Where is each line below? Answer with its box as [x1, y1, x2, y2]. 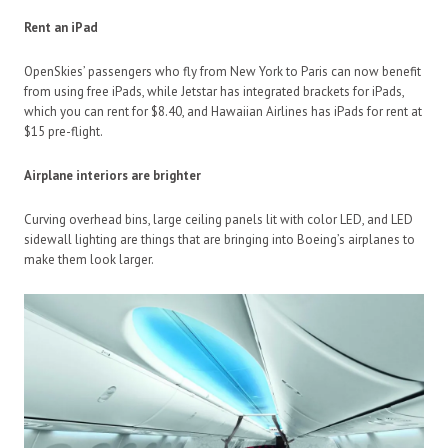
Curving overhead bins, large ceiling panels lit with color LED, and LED [24, 210, 413, 228]
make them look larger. [24, 250, 154, 268]
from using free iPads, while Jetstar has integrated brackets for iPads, [24, 82, 404, 100]
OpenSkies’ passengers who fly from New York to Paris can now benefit [24, 62, 421, 80]
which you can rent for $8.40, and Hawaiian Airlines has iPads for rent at [24, 102, 422, 120]
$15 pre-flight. [24, 122, 103, 140]
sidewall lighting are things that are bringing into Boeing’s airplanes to [24, 230, 415, 248]
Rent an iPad [24, 18, 98, 36]
